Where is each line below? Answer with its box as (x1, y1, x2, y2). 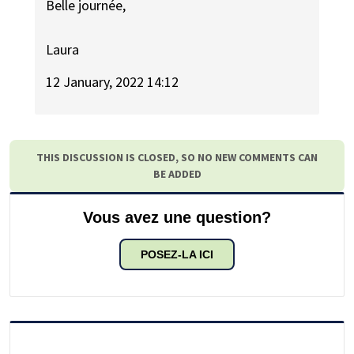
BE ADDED (153, 166, 201, 181)
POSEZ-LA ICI (141, 247, 213, 261)
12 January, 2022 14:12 (46, 72, 179, 91)
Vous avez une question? (83, 208, 271, 226)
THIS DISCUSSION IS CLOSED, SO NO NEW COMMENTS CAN (36, 149, 318, 164)
